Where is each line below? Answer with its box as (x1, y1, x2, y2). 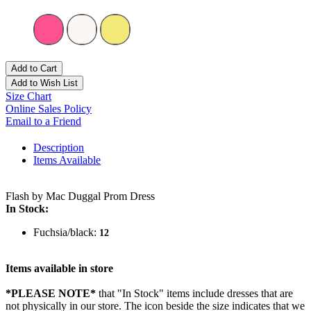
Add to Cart (11, 63, 57, 74)
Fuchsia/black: (33, 226, 99, 239)
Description (33, 142, 84, 154)
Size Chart (6, 90, 51, 103)
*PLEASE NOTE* (6, 287, 96, 300)
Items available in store (6, 262, 113, 275)
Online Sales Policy (6, 103, 92, 115)
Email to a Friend (6, 115, 81, 128)
